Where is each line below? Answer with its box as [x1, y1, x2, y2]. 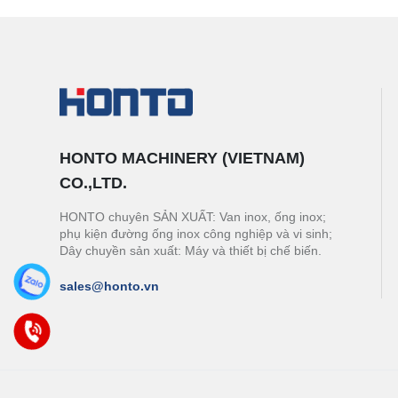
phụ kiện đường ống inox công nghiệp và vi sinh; [60, 227, 332, 242]
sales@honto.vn [60, 279, 159, 294]
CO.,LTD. [60, 174, 127, 193]
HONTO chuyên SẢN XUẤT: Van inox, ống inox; [60, 210, 326, 225]
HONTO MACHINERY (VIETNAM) [60, 149, 305, 168]
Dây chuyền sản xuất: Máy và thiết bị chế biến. [60, 243, 322, 259]
